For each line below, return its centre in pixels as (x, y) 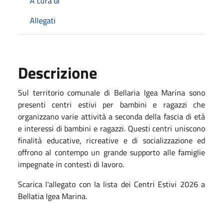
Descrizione (57, 72)
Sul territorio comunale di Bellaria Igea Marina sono (111, 92)
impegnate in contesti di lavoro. (71, 164)
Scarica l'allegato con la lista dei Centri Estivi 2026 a (111, 184)
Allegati (43, 20)
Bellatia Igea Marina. (53, 196)
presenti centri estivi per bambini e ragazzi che (111, 104)
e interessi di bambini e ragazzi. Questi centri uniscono (111, 128)
